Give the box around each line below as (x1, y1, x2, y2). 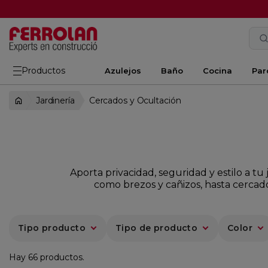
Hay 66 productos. (9, 252, 84, 263)
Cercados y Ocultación (89, 95, 181, 106)
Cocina (202, 65, 232, 75)
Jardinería (35, 95, 75, 106)
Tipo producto (18, 223, 86, 233)
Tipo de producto (115, 223, 198, 233)
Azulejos (104, 65, 141, 75)
